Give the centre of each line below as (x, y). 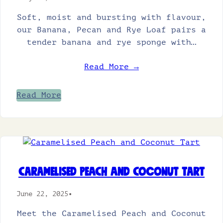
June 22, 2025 (42, 194)
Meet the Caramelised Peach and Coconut (111, 214)
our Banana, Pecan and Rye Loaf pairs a (111, 30)
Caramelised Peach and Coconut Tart (111, 172)
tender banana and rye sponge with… (111, 42)
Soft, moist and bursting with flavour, (111, 17)
